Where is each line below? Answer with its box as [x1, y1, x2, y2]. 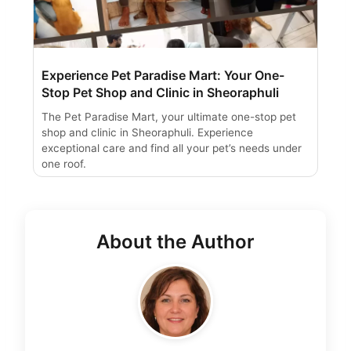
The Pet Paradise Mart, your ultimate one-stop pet [42, 110, 296, 124]
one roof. [42, 157, 86, 171]
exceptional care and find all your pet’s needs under [42, 142, 302, 155]
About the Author [96, 230, 255, 254]
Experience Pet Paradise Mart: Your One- [42, 67, 284, 84]
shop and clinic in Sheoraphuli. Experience [42, 126, 253, 139]
